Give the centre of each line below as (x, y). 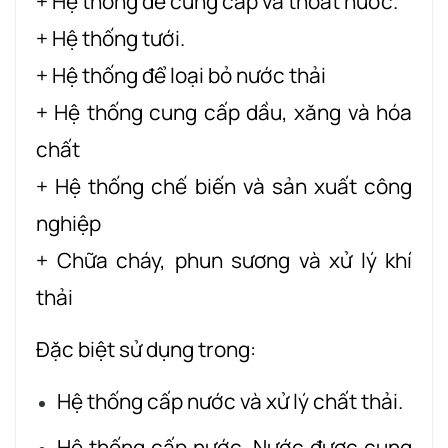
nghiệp (68, 222)
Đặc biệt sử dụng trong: (146, 348)
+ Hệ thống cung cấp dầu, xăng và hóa (224, 111)
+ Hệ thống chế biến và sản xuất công (224, 185)
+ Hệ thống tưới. (110, 37)
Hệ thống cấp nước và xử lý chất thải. (229, 400)
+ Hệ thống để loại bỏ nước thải (181, 74)
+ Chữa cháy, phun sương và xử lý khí (224, 259)
